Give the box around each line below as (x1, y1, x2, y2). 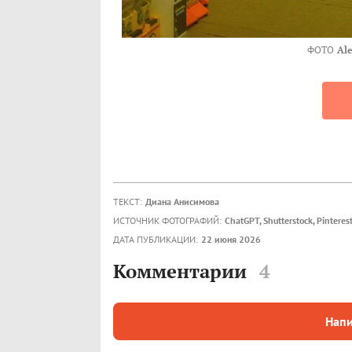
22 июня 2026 (201, 233, 261, 246)
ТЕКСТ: (113, 196, 142, 208)
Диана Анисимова (145, 196, 219, 208)
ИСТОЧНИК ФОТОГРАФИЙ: (113, 214, 222, 227)
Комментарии (113, 258, 247, 284)
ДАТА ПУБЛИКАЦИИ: (113, 233, 198, 246)
